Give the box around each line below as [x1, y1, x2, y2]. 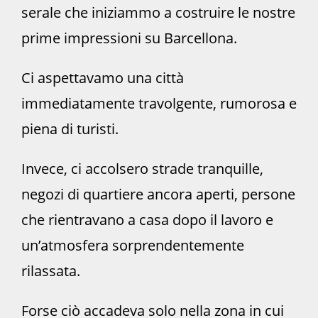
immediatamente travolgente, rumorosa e [21, 93, 297, 113]
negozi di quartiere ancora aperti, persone [21, 184, 295, 204]
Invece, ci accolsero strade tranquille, [21, 158, 263, 178]
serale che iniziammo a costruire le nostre [21, 2, 295, 22]
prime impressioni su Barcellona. [21, 28, 237, 48]
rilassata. [21, 261, 80, 280]
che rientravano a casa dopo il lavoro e [21, 209, 273, 229]
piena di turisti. [21, 119, 119, 138]
